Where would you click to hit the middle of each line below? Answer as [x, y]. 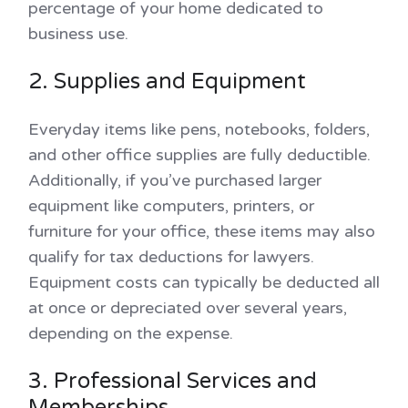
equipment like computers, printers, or [171, 206]
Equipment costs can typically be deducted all [204, 283]
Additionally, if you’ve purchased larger [175, 181]
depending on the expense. [131, 334]
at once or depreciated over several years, [188, 308]
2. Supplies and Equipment [167, 82]
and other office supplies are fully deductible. [199, 155]
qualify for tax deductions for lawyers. [171, 257]
